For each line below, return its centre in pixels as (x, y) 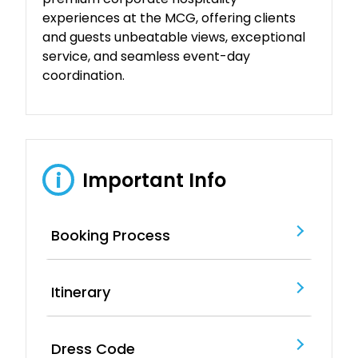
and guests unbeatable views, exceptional (174, 38)
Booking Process (111, 236)
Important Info (155, 180)
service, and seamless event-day (147, 57)
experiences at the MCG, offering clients (169, 18)
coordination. (84, 76)
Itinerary (81, 292)
